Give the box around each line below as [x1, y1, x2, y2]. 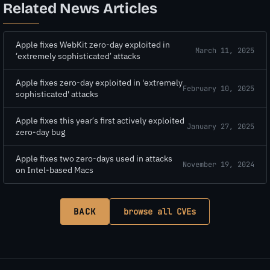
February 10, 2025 [183, 83, 254, 93]
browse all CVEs [123, 206, 196, 218]
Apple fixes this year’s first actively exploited [16, 115, 184, 127]
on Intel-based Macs [16, 165, 93, 176]
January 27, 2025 [187, 121, 254, 131]
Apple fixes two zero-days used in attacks [16, 153, 172, 165]
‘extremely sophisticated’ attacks [16, 51, 140, 62]
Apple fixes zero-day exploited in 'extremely [16, 77, 183, 89]
